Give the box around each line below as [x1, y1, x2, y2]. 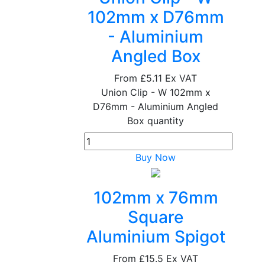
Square [128, 207, 184, 227]
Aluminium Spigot [86, 227, 225, 247]
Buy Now [135, 151, 176, 163]
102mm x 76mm [93, 188, 218, 208]
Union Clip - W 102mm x [101, 86, 211, 98]
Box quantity [127, 115, 185, 127]
